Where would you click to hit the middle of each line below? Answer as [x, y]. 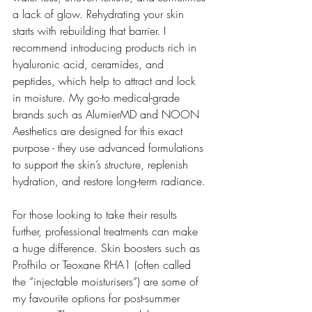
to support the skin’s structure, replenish [102, 164]
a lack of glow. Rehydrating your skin [100, 14]
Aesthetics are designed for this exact [99, 131]
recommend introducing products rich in [106, 47]
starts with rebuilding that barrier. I [91, 30]
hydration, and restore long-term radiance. [109, 181]
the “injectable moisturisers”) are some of [107, 281]
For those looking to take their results [96, 214]
